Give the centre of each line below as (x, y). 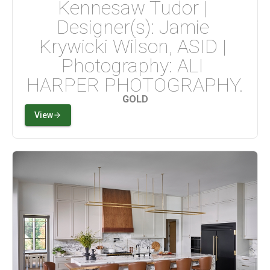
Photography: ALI (135, 66)
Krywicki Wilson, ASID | (135, 46)
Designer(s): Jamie (135, 27)
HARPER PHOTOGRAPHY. (135, 85)
